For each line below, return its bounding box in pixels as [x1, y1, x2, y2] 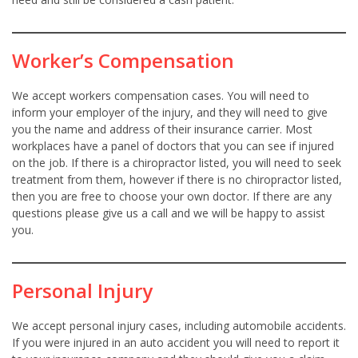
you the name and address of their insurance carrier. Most [12, 121, 312, 137]
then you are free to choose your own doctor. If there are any [12, 189, 332, 205]
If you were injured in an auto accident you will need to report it [12, 335, 340, 351]
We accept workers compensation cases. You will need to [12, 88, 309, 104]
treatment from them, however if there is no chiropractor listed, [12, 172, 342, 188]
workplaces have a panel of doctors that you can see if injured [12, 138, 334, 154]
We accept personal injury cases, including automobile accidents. [12, 318, 346, 334]
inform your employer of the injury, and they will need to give [12, 105, 328, 121]
